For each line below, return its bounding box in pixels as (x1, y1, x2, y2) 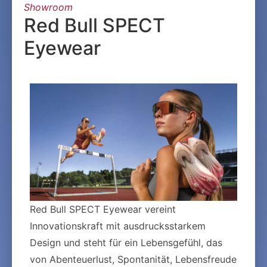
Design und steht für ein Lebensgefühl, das (30, 237, 222, 249)
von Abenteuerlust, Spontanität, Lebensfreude (30, 253, 237, 266)
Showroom (24, 1, 73, 14)
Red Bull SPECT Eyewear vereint (30, 203, 176, 216)
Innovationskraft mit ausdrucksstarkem (30, 220, 206, 232)
